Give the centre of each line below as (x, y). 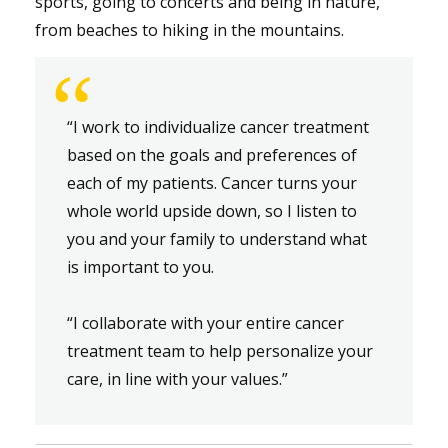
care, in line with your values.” (177, 378)
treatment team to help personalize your (220, 350)
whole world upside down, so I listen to (212, 210)
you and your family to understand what (217, 238)
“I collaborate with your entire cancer (205, 322)
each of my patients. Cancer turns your (212, 182)
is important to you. (140, 266)
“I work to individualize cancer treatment (218, 126)
